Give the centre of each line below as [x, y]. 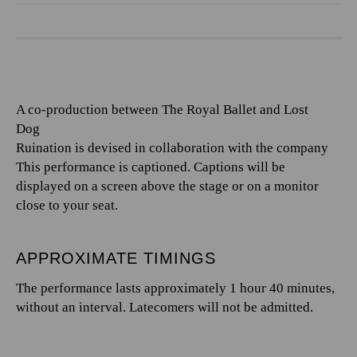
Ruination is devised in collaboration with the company [175, 148]
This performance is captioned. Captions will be [151, 167]
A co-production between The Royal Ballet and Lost [162, 110]
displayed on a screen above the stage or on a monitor [167, 186]
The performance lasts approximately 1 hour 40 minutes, [175, 288]
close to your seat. [67, 205]
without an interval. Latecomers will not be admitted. [165, 307]
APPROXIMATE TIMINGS [116, 258]
